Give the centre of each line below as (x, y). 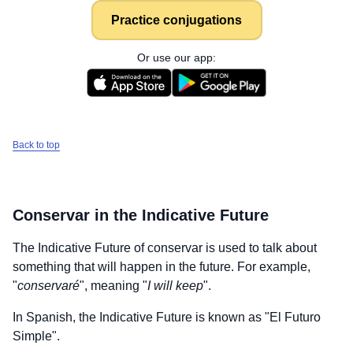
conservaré (48, 286)
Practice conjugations (176, 20)
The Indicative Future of (80, 248)
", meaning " (113, 286)
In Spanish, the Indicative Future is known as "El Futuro (167, 317)
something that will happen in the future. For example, (162, 267)
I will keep (175, 286)
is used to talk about (260, 248)
